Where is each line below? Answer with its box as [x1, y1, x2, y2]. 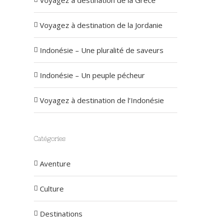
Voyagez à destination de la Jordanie [39, 20, 163, 30]
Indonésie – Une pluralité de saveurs [39, 45, 164, 55]
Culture [39, 184, 64, 193]
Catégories [33, 135, 65, 142]
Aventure [39, 159, 71, 168]
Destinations [39, 209, 82, 219]
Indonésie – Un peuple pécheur [39, 70, 145, 80]
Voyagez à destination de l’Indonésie [39, 95, 164, 105]
